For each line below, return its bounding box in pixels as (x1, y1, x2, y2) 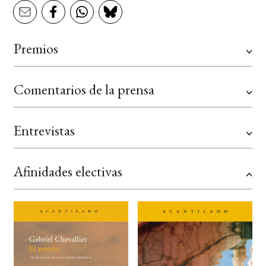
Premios (13, 39, 58, 58)
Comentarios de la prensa (13, 80, 154, 99)
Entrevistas (13, 121, 75, 140)
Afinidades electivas (13, 162, 122, 181)
